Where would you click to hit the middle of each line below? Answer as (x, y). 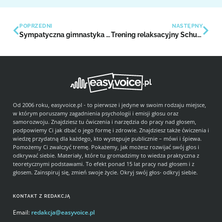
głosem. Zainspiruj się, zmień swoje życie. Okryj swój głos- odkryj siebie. (105, 172)
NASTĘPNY (187, 26)
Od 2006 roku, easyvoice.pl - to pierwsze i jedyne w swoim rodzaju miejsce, (110, 105)
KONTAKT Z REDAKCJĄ (42, 196)
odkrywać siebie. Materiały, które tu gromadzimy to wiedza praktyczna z (106, 155)
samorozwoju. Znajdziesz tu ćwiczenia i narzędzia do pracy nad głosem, (105, 121)
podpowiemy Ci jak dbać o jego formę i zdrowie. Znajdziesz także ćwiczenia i (111, 130)
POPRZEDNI (36, 26)
